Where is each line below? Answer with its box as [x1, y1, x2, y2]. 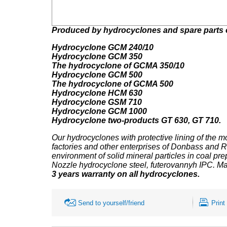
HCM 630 [108, 88, 142, 97]
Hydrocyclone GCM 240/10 [52, 43, 154, 52]
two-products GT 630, [106, 116, 192, 125]
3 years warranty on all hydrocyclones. [52, 169, 200, 178]
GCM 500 [108, 70, 142, 79]
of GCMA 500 [124, 79, 173, 88]
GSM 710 [108, 97, 142, 106]
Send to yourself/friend [78, 199, 144, 207]
